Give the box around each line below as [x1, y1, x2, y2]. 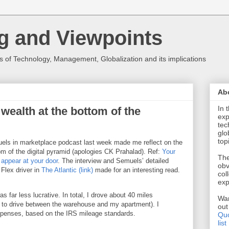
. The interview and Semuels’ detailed [58, 157, 169, 165]
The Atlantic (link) [41, 166, 93, 174]
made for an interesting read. [93, 166, 180, 174]
